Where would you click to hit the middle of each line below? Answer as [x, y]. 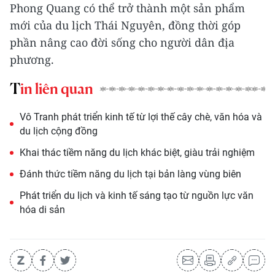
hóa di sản [42, 210]
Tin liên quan [57, 89]
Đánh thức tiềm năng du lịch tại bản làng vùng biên [130, 174]
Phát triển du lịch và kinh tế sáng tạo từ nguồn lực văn [137, 196]
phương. [32, 60]
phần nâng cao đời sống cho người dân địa [122, 43]
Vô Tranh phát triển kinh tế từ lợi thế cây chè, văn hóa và [141, 117]
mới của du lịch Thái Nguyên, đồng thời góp [125, 25]
